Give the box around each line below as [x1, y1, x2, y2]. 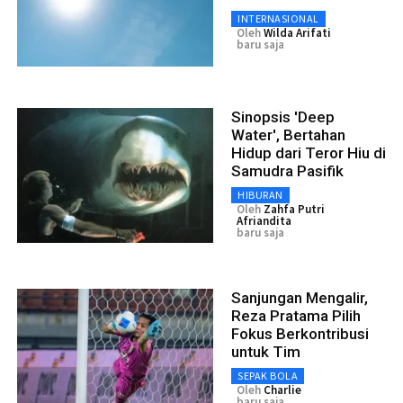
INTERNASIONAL [237, 11, 319, 25]
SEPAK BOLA [237, 368, 298, 382]
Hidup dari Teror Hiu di [231, 143, 386, 162]
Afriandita [237, 212, 291, 228]
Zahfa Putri [264, 201, 325, 217]
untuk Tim [231, 342, 300, 361]
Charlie [264, 381, 301, 398]
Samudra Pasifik [231, 161, 344, 180]
